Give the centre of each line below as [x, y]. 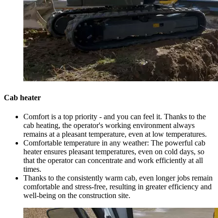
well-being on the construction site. [77, 196]
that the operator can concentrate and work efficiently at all [113, 161]
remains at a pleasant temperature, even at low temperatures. [115, 134]
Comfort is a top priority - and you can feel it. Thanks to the [115, 117]
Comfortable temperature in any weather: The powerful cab [114, 143]
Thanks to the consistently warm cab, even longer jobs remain [118, 178]
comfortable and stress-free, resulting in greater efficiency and [118, 187]
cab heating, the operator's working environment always [109, 126]
